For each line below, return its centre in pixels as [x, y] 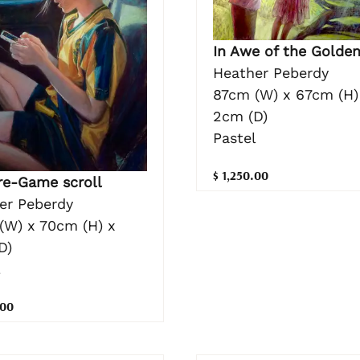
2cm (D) [240, 116]
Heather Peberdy [271, 72]
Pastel [235, 137]
